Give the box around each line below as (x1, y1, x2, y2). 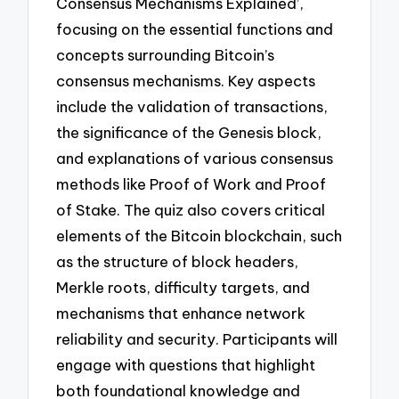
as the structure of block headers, (56, 251, 299, 271)
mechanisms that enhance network (56, 303, 306, 322)
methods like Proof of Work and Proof (56, 174, 327, 193)
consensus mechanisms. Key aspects (56, 70, 316, 90)
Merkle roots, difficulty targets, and (56, 277, 311, 297)
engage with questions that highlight (56, 354, 316, 374)
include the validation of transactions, (56, 96, 329, 116)
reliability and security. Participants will (56, 329, 338, 348)
